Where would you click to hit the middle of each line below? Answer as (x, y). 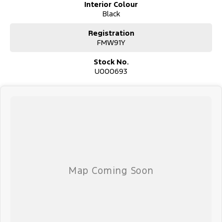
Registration (111, 33)
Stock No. (111, 62)
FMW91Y (111, 43)
